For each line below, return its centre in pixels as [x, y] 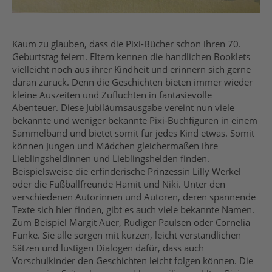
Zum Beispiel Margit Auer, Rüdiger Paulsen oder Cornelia [131, 223]
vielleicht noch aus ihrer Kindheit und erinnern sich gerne [131, 70]
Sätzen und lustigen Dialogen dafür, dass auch [108, 248]
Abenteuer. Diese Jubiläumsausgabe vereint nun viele [123, 108]
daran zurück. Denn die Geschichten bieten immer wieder [132, 82]
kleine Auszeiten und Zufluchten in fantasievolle [112, 95]
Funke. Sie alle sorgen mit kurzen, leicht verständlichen [127, 235]
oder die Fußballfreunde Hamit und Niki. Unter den [119, 184]
